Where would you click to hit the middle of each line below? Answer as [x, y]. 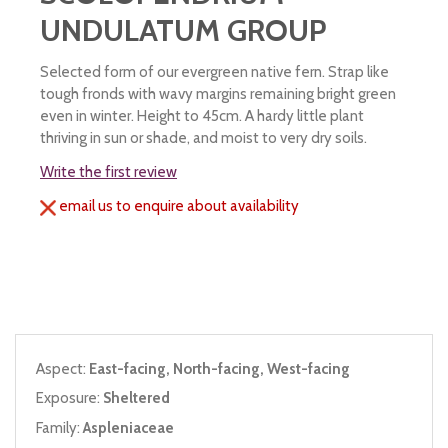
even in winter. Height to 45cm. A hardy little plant [202, 116]
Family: [59, 427]
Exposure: [69, 398]
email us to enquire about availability [177, 206]
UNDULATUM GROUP [183, 31]
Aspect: [62, 368]
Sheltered [136, 398]
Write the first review [108, 172]
